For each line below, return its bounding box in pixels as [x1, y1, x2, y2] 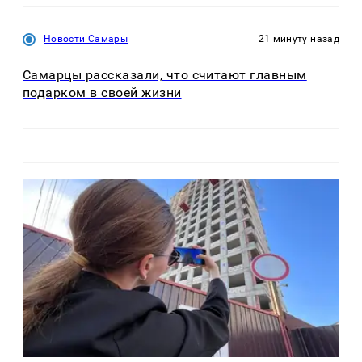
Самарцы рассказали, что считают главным [23, 67, 307, 83]
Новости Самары [44, 32, 128, 44]
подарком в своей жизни [23, 85, 182, 101]
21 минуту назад [258, 32, 339, 44]
